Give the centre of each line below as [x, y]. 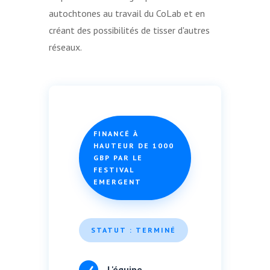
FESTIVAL [114, 169]
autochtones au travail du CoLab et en [127, 13]
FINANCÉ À [116, 133]
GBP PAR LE [118, 157]
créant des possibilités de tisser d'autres [129, 30]
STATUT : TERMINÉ [133, 230]
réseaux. [65, 47]
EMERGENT [117, 181]
